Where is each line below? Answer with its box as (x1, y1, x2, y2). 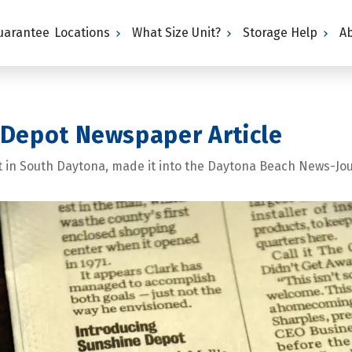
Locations (54, 25, 111, 40)
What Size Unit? (132, 25, 222, 40)
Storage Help (243, 25, 318, 40)
